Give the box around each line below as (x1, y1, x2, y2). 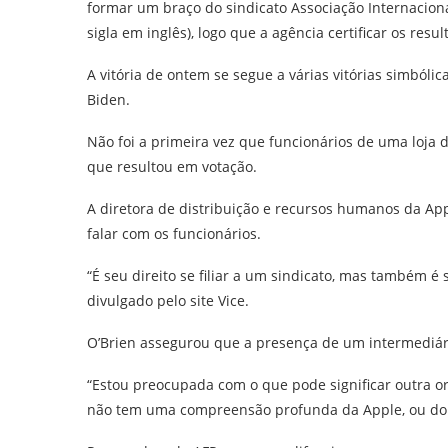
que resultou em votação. (87, 156, 257, 176)
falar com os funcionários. (87, 223, 261, 243)
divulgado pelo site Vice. (87, 290, 249, 310)
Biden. (87, 89, 130, 109)
